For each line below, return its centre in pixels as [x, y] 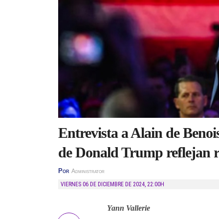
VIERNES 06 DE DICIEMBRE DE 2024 [104, 184]
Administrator [88, 171]
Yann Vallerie [129, 208]
